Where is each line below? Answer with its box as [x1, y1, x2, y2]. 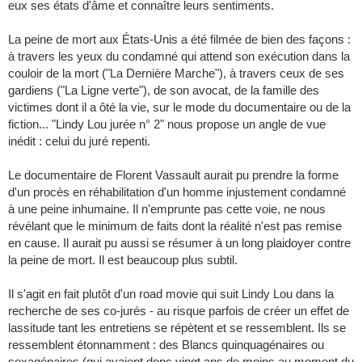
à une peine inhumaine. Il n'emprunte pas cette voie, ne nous [8, 202, 326, 217]
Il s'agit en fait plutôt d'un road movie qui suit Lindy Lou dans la [8, 287, 334, 301]
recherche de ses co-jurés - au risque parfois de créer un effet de [8, 304, 349, 318]
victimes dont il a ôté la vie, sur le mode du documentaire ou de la [8, 100, 351, 115]
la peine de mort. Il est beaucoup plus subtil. [8, 253, 238, 267]
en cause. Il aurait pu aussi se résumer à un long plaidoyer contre [8, 236, 351, 250]
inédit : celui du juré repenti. [8, 134, 150, 149]
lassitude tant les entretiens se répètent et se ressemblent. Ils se [8, 321, 346, 335]
